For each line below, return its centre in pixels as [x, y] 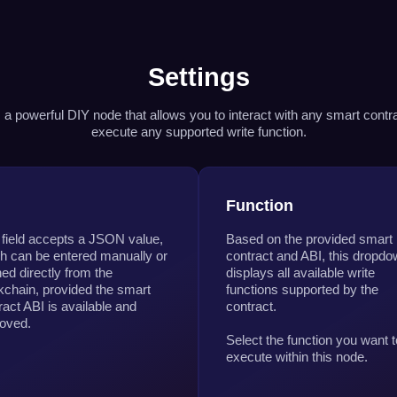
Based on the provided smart [309, 238]
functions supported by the [302, 289]
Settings [198, 77]
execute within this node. [297, 356]
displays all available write [300, 272]
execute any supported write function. [198, 131]
